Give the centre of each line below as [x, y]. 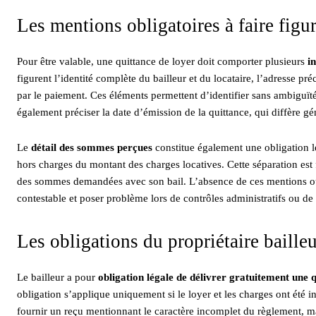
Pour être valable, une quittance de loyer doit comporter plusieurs [162, 61]
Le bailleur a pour [57, 277]
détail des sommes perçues [92, 147]
